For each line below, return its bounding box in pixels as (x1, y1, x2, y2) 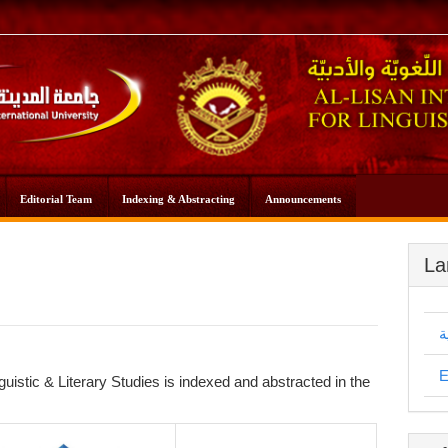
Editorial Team (20, 193, 92, 206)
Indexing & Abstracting (122, 193, 235, 206)
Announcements (265, 193, 341, 206)
